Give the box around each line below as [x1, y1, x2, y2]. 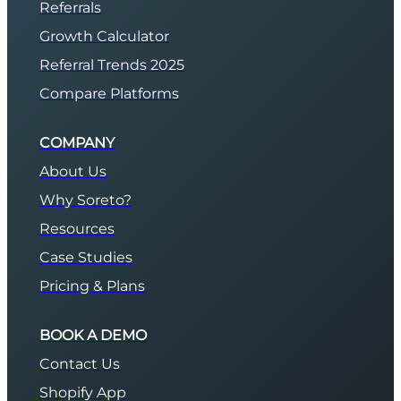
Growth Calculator [39, 27, 169, 45]
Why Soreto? [39, 191, 132, 209]
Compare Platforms [39, 84, 179, 102]
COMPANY [39, 133, 115, 151]
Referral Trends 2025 [39, 55, 184, 73]
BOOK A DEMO [39, 326, 147, 344]
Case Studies [39, 248, 132, 266]
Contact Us [39, 354, 120, 372]
